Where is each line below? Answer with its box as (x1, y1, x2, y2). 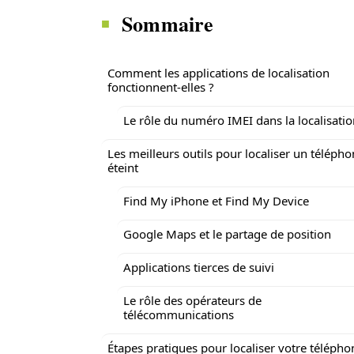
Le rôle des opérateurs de (123, 292, 262, 308)
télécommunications (123, 307, 234, 322)
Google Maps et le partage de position (123, 226, 331, 242)
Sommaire (122, 9, 214, 39)
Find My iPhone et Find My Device (123, 193, 309, 209)
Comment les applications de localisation (107, 65, 330, 81)
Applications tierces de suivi (123, 259, 274, 275)
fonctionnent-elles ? (107, 79, 214, 95)
